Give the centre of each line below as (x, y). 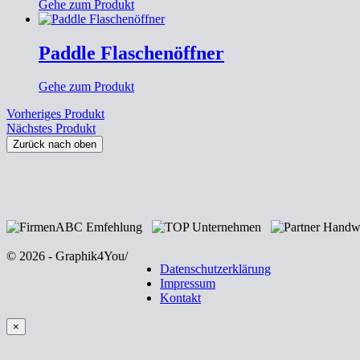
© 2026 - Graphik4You (65, 256)
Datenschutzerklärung (215, 269)
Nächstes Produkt (51, 129)
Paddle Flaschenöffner (131, 53)
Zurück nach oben (55, 145)
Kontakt (180, 298)
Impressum (188, 284)
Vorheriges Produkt (55, 114)
